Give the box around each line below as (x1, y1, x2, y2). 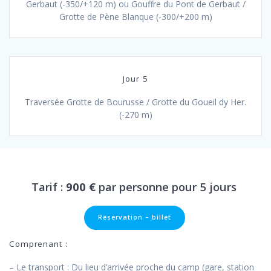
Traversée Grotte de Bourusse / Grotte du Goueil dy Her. (25, 96, 246, 108)
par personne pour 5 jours (99, 178, 237, 194)
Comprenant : (9, 238, 68, 249)
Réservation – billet (98, 213, 171, 222)
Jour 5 (123, 73, 148, 84)
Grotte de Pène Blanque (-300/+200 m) (59, 10, 212, 22)
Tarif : (31, 178, 63, 194)
